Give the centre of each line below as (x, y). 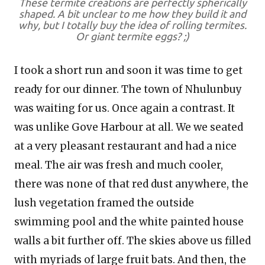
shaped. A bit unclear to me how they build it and (132, 14)
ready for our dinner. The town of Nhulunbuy (128, 89)
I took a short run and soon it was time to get (128, 70)
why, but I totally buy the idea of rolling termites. (132, 25)
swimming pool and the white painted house (129, 222)
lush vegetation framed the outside (104, 203)
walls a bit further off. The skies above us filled (132, 241)
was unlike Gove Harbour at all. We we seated (129, 127)
